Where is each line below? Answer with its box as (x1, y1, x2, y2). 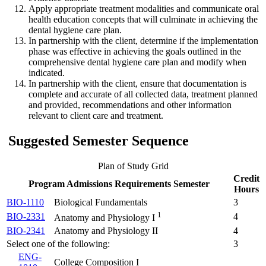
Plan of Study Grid (97, 161, 169, 172)
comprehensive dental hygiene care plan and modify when (28, 57, 246, 68)
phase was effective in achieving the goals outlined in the (28, 46, 241, 57)
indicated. (28, 68, 65, 78)
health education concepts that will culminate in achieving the (28, 14, 258, 25)
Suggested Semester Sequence (5, 133, 189, 149)
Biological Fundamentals (54, 197, 147, 208)
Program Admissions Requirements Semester (28, 179, 210, 189)
